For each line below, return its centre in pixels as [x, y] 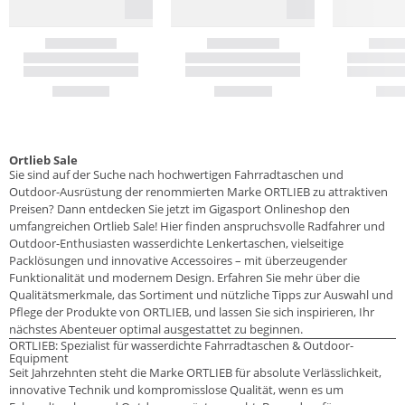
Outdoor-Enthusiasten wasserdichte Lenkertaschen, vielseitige [176, 243]
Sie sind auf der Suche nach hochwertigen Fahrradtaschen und [176, 174]
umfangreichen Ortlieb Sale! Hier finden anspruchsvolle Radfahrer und [197, 226]
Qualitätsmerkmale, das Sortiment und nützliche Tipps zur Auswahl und [201, 294]
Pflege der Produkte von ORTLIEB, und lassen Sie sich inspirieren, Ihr [192, 311]
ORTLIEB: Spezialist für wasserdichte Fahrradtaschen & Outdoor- [181, 345]
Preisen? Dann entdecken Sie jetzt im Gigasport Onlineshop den [179, 208]
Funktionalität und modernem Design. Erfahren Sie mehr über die [184, 277]
